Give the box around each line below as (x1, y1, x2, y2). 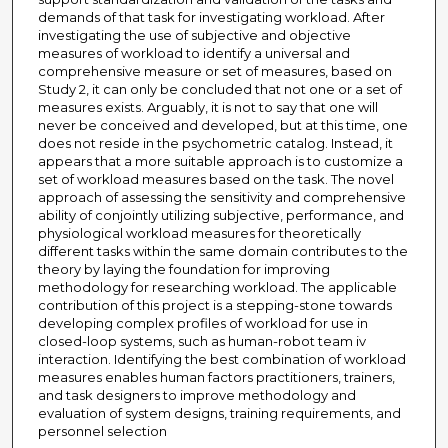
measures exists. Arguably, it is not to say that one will (37, 99, 378, 116)
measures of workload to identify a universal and (37, 45, 350, 62)
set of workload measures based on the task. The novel (37, 171, 394, 188)
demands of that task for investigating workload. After (37, 9, 385, 26)
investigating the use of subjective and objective (37, 27, 351, 44)
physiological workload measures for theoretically (37, 225, 361, 242)
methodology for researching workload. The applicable (37, 279, 397, 296)
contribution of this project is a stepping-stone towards (37, 297, 392, 314)
